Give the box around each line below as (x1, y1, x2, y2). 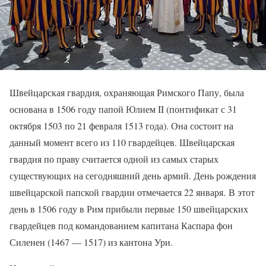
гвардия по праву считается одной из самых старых (9, 152, 218, 165)
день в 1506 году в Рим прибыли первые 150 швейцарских (9, 202, 248, 215)
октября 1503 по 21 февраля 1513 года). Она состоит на (9, 119, 233, 132)
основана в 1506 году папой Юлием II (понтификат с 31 (9, 102, 237, 115)
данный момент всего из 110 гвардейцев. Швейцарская (9, 135, 235, 148)
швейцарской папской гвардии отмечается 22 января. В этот (9, 185, 255, 198)
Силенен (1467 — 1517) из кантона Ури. (9, 235, 173, 248)
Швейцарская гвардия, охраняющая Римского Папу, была (9, 85, 244, 99)
